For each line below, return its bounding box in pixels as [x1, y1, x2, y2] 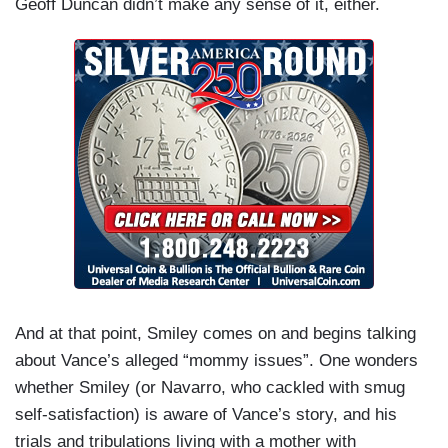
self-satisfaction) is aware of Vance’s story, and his [15, 405, 397, 425]
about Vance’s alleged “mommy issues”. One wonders [15, 351, 418, 371]
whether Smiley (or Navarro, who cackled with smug [15, 378, 405, 398]
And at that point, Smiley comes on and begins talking [15, 324, 416, 344]
